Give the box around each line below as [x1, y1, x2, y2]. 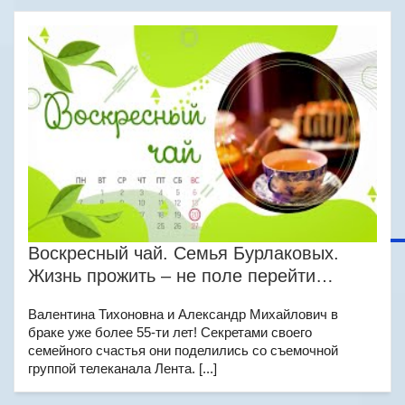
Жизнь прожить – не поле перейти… [28, 266, 334, 286]
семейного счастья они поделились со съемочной [28, 343, 338, 358]
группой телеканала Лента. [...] [28, 361, 217, 376]
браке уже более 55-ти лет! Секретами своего [28, 325, 312, 340]
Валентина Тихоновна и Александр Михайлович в [28, 306, 338, 322]
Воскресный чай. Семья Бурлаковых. [28, 243, 339, 263]
